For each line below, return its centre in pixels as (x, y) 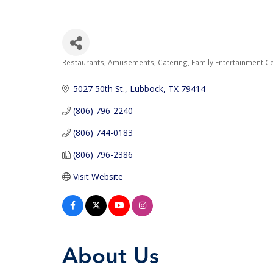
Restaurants (83, 62)
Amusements (131, 62)
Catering (173, 62)
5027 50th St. (99, 89)
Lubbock (146, 89)
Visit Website (98, 176)
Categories (94, 72)
